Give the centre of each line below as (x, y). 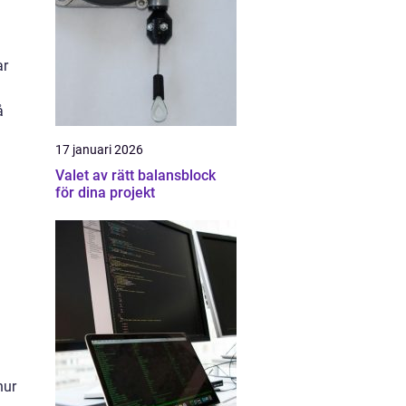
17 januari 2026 (99, 150)
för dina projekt (105, 193)
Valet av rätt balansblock (135, 175)
